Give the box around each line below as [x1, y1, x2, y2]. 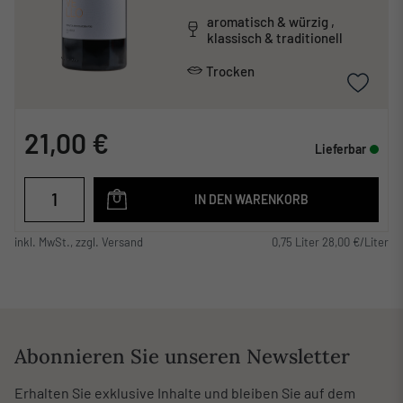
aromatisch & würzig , [206, 13, 331, 30]
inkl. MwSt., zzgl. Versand [14, 234, 143, 249]
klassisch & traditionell [206, 29, 343, 46]
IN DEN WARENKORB [194, 191, 309, 207]
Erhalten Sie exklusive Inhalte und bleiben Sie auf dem [14, 384, 355, 401]
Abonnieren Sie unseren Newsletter [14, 344, 350, 369]
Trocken [205, 62, 255, 79]
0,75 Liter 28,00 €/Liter [272, 234, 389, 249]
